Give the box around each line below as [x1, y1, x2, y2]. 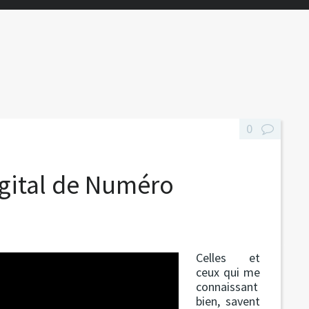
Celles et [196, 249, 261, 266]
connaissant [196, 278, 259, 295]
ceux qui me [196, 263, 261, 280]
